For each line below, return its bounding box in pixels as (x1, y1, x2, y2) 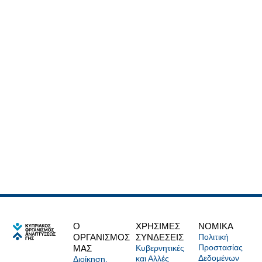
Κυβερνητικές (136, 243, 184, 253)
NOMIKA (198, 221, 233, 232)
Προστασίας (198, 243, 243, 253)
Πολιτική (198, 232, 229, 242)
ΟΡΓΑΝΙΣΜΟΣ (73, 232, 130, 243)
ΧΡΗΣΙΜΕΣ (136, 221, 180, 232)
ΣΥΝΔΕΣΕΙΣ (136, 232, 184, 243)
